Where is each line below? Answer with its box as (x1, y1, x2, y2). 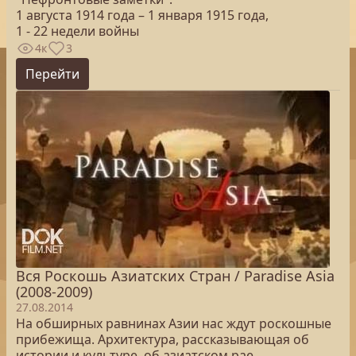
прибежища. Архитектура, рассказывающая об (16, 331, 309, 348)
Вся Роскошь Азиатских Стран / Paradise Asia (16, 266, 335, 285)
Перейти (25, 65, 79, 83)
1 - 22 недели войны (16, 22, 139, 40)
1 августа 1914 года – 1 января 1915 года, (16, 6, 269, 24)
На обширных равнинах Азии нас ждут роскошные (16, 315, 331, 332)
